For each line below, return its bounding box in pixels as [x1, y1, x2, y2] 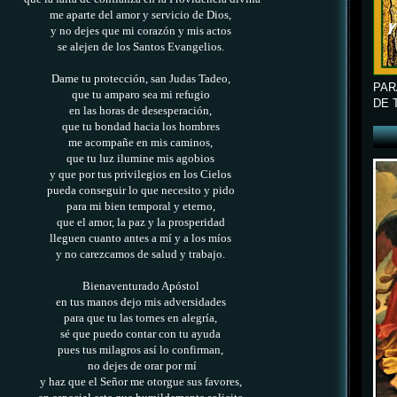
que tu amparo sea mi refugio [71, 89, 213, 102]
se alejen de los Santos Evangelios [57, 41, 222, 54]
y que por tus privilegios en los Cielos [50, 168, 234, 182]
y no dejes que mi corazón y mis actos [50, 25, 234, 38]
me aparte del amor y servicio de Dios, [50, 9, 234, 22]
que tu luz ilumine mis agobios [66, 152, 217, 166]
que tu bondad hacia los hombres [61, 121, 222, 134]
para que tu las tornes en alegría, [64, 312, 220, 325]
